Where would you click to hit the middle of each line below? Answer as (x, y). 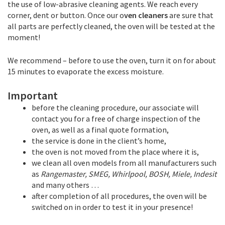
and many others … (65, 185)
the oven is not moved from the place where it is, (115, 151)
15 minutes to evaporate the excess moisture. (86, 71)
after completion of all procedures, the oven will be (119, 196)
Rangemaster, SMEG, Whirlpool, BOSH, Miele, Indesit (129, 174)
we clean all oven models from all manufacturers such (124, 162)
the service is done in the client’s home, (99, 140)
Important (33, 95)
